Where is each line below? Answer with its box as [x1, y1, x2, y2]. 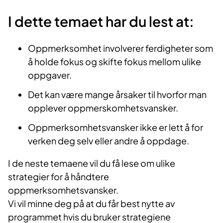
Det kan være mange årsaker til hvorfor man [28, 89, 207, 101]
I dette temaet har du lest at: [8, 12, 194, 30]
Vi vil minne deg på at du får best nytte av [8, 198, 175, 210]
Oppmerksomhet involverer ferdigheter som [28, 42, 213, 54]
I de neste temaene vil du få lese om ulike [8, 157, 175, 169]
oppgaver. [28, 69, 72, 81]
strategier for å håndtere [8, 171, 109, 183]
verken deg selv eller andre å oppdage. [28, 135, 189, 147]
